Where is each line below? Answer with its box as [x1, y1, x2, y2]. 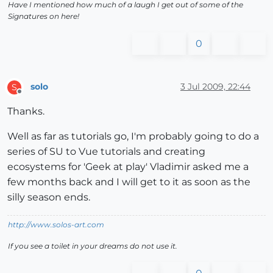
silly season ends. [7, 191, 90, 203]
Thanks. [7, 105, 44, 117]
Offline [19, 91, 43, 101]
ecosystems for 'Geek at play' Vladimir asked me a [7, 160, 249, 172]
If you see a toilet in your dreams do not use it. [8, 241, 177, 250]
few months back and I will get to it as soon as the [7, 175, 250, 188]
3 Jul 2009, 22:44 [180, 81, 250, 93]
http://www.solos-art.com [8, 219, 104, 229]
